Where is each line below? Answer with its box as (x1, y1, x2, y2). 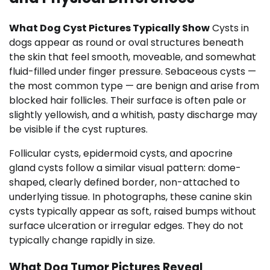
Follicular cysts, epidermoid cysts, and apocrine (9, 146, 233, 160)
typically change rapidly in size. (9, 233, 155, 247)
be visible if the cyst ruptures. (9, 122, 148, 136)
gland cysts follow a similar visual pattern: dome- (9, 160, 241, 175)
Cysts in (210, 20, 249, 35)
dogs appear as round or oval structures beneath (9, 35, 243, 49)
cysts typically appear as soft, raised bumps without (9, 204, 256, 218)
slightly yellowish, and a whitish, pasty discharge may (9, 107, 257, 122)
